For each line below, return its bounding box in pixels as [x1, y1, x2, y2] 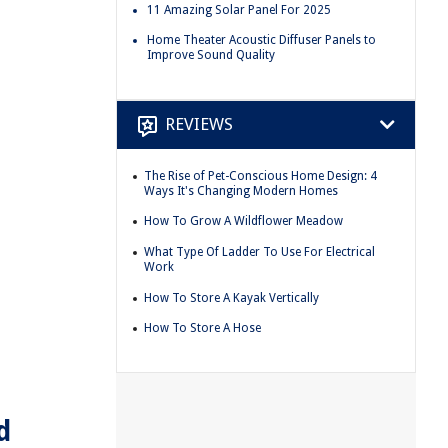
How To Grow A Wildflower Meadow [144, 214, 343, 229]
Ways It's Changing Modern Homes [144, 183, 338, 198]
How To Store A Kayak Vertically [144, 290, 319, 305]
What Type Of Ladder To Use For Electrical [144, 244, 375, 259]
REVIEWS [165, 114, 233, 135]
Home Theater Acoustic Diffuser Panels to [147, 33, 376, 48]
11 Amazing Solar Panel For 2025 [147, 2, 331, 17]
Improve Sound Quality [147, 48, 275, 63]
